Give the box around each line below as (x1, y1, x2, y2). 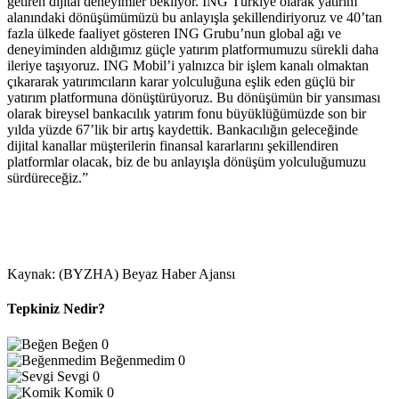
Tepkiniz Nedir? (7, 301, 105, 317)
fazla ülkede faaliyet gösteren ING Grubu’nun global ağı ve (7, 26, 341, 42)
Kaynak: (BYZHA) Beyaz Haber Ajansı (7, 266, 235, 282)
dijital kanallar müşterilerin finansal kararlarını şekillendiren (7, 138, 338, 154)
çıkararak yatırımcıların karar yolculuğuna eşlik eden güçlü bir (7, 74, 354, 90)
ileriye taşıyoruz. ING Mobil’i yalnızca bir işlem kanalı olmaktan (7, 58, 369, 74)
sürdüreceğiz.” (7, 170, 92, 186)
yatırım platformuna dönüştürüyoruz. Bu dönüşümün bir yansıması (7, 90, 380, 106)
